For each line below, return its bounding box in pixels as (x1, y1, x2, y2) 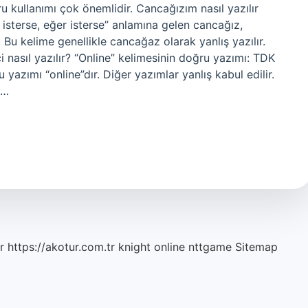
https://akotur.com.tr (8, 240, 115, 254)
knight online (118, 240, 185, 254)
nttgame (188, 240, 232, 254)
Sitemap (235, 240, 278, 254)
